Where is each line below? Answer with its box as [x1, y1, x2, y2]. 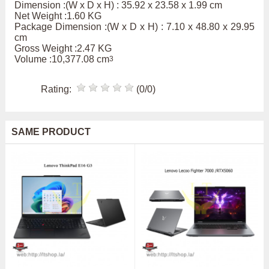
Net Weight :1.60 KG [14, 11, 101, 22]
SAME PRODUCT [11, 127, 91, 138]
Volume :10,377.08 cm [14, 54, 109, 65]
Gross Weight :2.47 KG [14, 43, 112, 54]
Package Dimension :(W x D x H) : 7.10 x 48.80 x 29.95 [14, 22, 255, 32]
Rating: [41, 84, 74, 95]
